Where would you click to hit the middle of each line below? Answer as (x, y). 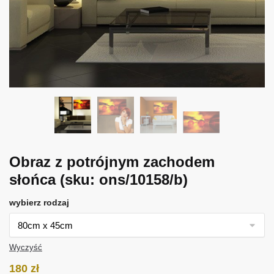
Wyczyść (26, 247)
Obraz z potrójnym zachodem (112, 161)
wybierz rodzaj (39, 202)
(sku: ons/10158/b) (124, 179)
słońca (35, 179)
